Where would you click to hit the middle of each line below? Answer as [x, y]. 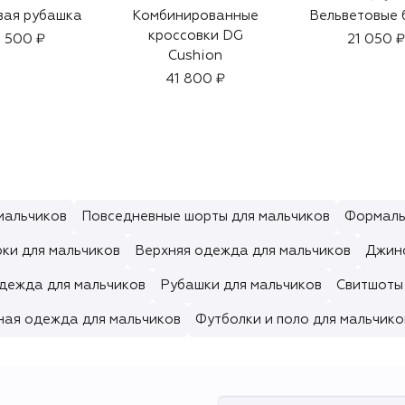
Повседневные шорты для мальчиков [206, 216]
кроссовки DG [195, 35]
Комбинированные [195, 15]
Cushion [195, 55]
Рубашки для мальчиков [241, 285]
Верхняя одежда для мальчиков [243, 250]
